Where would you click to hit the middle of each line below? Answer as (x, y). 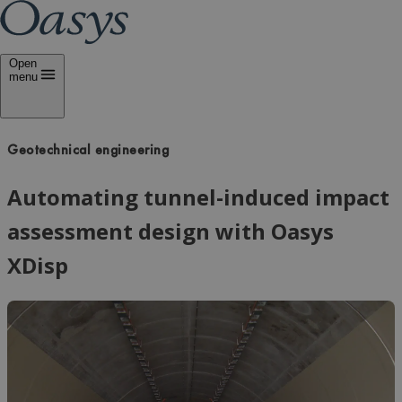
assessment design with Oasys (170, 231)
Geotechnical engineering (88, 151)
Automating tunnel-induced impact (198, 197)
